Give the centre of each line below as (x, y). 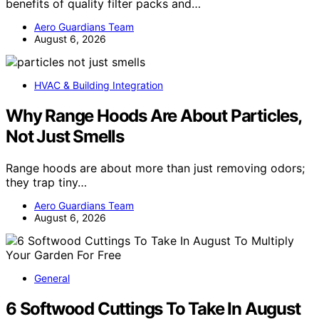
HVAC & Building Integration (99, 85)
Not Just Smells (65, 137)
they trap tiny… (46, 183)
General (52, 278)
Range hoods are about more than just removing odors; (155, 168)
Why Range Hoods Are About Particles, (153, 116)
